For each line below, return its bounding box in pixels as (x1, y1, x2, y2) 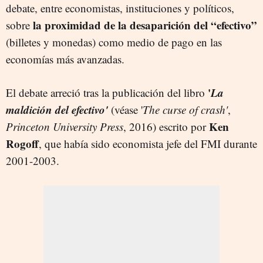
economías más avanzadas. (6, 52, 124, 66)
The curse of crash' (143, 102, 228, 117)
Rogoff (6, 136, 39, 151)
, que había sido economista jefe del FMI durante (39, 136, 257, 151)
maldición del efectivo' (6, 102, 108, 117)
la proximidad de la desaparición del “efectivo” (30, 17, 257, 33)
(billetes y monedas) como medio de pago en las (6, 35, 222, 49)
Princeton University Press (6, 119, 123, 134)
